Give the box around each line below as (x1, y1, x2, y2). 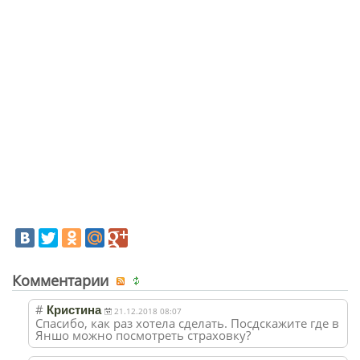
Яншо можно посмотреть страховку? (35, 326, 251, 343)
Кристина (47, 302, 101, 317)
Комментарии (12, 270, 112, 290)
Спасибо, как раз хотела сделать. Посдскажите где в (35, 314, 339, 331)
